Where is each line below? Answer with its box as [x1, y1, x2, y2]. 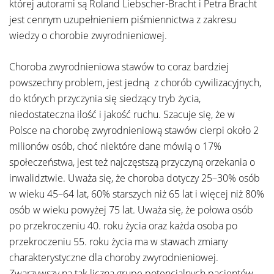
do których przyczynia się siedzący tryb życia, [9, 92, 201, 105]
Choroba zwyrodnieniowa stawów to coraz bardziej [9, 60, 229, 73]
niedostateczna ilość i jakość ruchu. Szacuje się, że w [9, 108, 235, 121]
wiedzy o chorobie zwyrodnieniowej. [9, 29, 167, 42]
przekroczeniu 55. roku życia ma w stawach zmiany [9, 235, 228, 248]
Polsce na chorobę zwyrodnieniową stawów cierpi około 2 [9, 124, 259, 137]
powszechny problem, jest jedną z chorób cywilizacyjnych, [9, 76, 261, 89]
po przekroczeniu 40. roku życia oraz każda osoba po [9, 219, 237, 232]
